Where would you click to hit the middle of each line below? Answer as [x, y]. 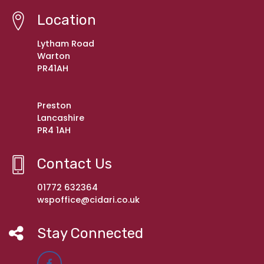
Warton [54, 56]
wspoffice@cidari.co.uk [88, 200]
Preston [54, 106]
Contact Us [75, 164]
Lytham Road [66, 44]
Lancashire [61, 118]
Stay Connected [90, 234]
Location [67, 20]
